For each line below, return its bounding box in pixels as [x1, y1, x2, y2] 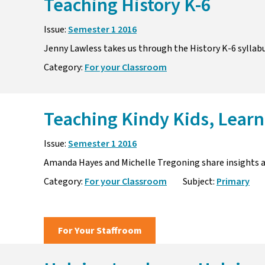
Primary [216, 175, 250, 189]
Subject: [181, 175, 216, 189]
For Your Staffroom [58, 224, 141, 237]
